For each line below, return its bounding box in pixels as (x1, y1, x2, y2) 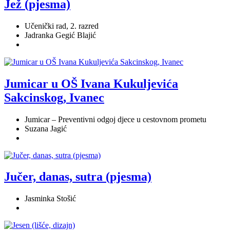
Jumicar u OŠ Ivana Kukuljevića (4, 76, 178, 90)
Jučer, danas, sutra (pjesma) (4, 170, 151, 184)
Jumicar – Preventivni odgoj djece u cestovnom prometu (25, 114, 206, 124)
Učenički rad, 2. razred (25, 21, 99, 30)
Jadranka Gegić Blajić (25, 30, 96, 40)
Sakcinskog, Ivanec (4, 90, 104, 104)
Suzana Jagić (25, 124, 67, 133)
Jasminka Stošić (25, 194, 76, 203)
